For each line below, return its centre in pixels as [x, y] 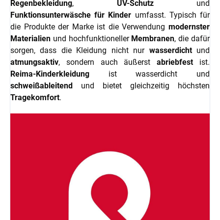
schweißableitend [41, 86]
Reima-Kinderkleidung [50, 74]
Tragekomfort [35, 98]
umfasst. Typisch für [171, 15]
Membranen [153, 39]
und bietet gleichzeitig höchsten [141, 86]
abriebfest [175, 62]
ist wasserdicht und [150, 74]
